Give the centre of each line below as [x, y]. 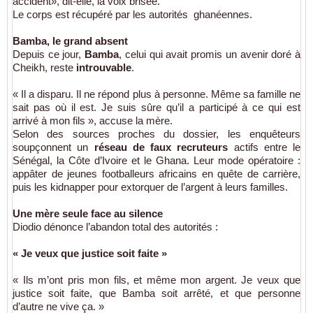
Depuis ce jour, [49, 54]
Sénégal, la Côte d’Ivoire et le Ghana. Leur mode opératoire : [156, 160]
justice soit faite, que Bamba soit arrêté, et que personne [156, 293]
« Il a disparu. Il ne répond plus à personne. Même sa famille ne [156, 94]
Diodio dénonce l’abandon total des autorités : [115, 226]
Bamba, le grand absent [70, 41]
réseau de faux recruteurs [161, 147]
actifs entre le [264, 147]
